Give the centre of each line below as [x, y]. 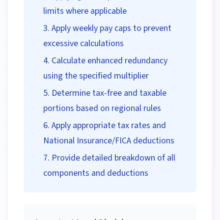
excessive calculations [83, 43]
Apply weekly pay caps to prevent [111, 28]
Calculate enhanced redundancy [110, 61]
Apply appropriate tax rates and [109, 125]
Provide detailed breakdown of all [113, 158]
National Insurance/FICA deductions [109, 141]
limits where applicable [85, 11]
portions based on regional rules [102, 108]
